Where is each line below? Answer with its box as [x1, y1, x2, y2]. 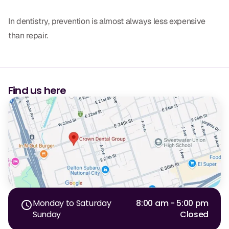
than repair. [8, 30, 49, 41]
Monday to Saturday [33, 197, 111, 210]
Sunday [33, 209, 61, 221]
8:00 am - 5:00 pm [136, 197, 209, 210]
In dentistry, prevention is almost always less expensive [8, 15, 206, 27]
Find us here [8, 83, 66, 98]
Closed [179, 209, 209, 221]
